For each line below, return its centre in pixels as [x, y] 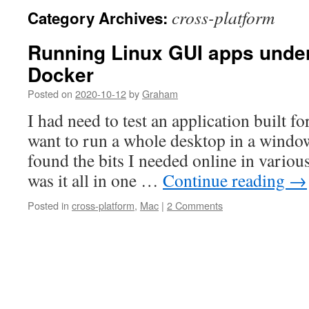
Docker [61, 74]
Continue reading [226, 180]
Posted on [50, 93]
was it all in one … [95, 180]
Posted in [48, 205]
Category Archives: [100, 18]
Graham [160, 93]
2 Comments [195, 205]
